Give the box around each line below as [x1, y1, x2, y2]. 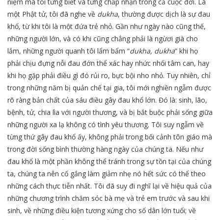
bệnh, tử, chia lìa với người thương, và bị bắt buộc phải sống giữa [7, 108, 213, 117]
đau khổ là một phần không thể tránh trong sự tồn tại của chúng [7, 157, 211, 166]
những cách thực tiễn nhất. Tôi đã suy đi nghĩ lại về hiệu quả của [7, 181, 212, 191]
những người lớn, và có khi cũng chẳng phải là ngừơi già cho [7, 34, 198, 44]
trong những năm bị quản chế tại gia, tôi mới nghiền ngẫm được [7, 83, 211, 93]
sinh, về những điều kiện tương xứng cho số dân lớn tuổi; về [7, 206, 196, 216]
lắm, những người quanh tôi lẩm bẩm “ [7, 46, 130, 56]
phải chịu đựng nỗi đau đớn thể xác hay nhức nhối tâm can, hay [7, 58, 209, 68]
